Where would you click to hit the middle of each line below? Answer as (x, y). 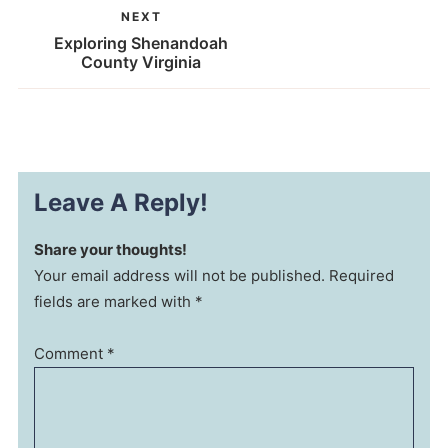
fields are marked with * (119, 301)
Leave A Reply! (121, 202)
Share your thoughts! (111, 249)
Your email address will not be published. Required (214, 275)
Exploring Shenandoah (141, 42)
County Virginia (141, 61)
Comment (71, 353)
